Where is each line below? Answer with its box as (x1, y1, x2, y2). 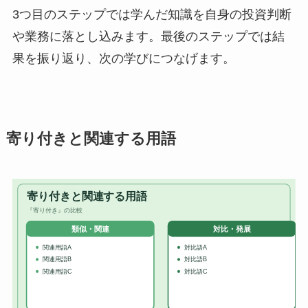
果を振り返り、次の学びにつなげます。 (12, 52, 235, 66)
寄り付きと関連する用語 (5, 131, 176, 148)
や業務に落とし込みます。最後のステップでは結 (12, 30, 285, 44)
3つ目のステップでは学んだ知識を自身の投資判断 (12, 8, 291, 22)
